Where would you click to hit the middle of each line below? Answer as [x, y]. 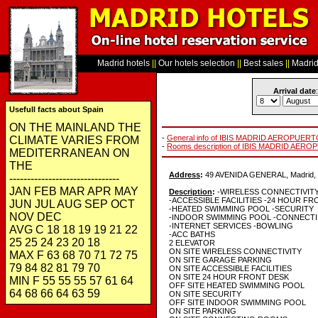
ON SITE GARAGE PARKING [220, 260]
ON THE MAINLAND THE [75, 127]
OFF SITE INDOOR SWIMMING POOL [237, 302]
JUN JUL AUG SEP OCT [72, 204]
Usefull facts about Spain [56, 109]
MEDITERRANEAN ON [70, 153]
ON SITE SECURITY [205, 294]
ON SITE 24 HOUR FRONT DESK [229, 277]
